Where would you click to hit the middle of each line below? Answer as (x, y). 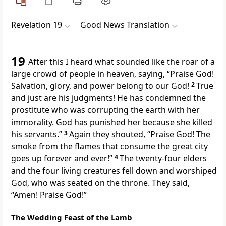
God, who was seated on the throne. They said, (100, 183)
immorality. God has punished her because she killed (112, 122)
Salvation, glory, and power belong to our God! (101, 86)
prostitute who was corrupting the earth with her (105, 110)
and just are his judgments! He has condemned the (108, 98)
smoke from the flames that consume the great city (109, 147)
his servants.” (38, 134)
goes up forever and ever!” (63, 159)
